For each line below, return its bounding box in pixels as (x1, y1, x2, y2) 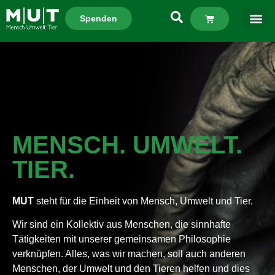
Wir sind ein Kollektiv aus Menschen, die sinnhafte (12, 219, 231, 230)
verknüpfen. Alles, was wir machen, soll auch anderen (12, 249, 246, 260)
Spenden (79, 14, 117, 23)
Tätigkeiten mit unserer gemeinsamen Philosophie (12, 234, 231, 245)
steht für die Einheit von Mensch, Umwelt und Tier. (36, 196, 255, 206)
